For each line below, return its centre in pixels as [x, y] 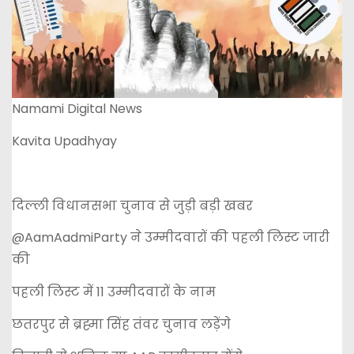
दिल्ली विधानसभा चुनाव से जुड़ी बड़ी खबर [132, 205]
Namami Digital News [77, 109]
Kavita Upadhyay [64, 141]
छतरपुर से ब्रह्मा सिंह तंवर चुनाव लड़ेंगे [121, 324]
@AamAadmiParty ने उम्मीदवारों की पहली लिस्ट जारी [171, 238]
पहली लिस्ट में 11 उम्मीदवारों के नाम [114, 292]
